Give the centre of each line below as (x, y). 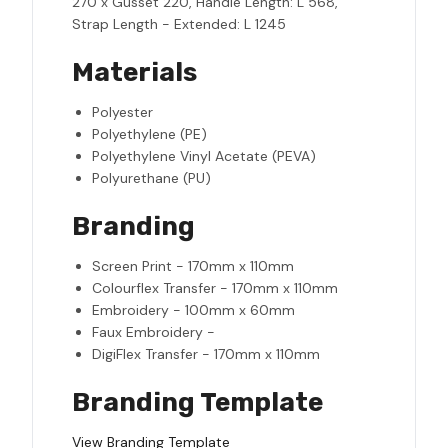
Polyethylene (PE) (149, 134)
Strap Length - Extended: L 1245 (179, 24)
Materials (134, 73)
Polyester (122, 112)
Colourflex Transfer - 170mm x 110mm (215, 288)
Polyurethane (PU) (151, 178)
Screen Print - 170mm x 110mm (193, 266)
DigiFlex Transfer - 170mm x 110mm (206, 354)
